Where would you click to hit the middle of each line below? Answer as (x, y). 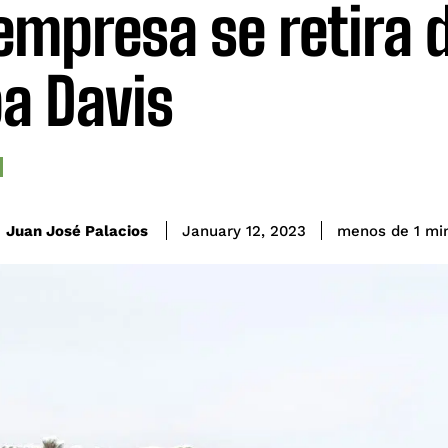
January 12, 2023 (244, 231)
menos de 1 (378, 231)
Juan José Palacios (77, 230)
